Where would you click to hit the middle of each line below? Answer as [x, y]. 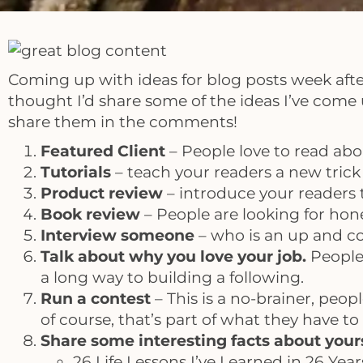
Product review [102, 193]
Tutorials [76, 172]
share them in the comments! [123, 122]
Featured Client [103, 151]
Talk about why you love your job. [173, 256]
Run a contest [96, 299]
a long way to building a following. [172, 278]
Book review [90, 214]
